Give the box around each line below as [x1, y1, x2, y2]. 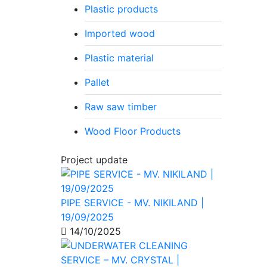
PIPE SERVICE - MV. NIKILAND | [61, 196, 204, 209]
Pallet [85, 76, 110, 88]
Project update [61, 153, 128, 166]
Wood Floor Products [85, 125, 181, 137]
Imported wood [85, 27, 155, 39]
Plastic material [85, 51, 154, 64]
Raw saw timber [85, 100, 157, 113]
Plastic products [85, 2, 158, 15]
